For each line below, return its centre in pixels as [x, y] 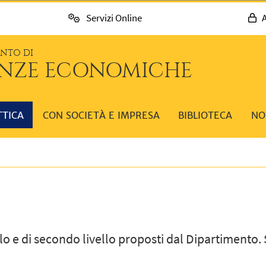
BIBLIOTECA [205, 115]
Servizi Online [114, 18]
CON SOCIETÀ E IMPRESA [101, 115]
